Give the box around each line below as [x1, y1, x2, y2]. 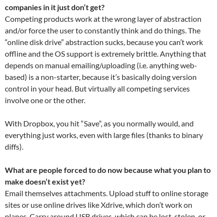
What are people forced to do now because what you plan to [5, 165, 211, 174]
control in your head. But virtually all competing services [5, 84, 190, 93]
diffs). [5, 142, 23, 151]
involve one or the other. [5, 95, 85, 105]
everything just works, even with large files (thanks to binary [5, 130, 203, 139]
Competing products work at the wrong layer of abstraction [5, 14, 201, 23]
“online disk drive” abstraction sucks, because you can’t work [5, 37, 203, 46]
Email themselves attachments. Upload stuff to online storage [5, 188, 208, 198]
